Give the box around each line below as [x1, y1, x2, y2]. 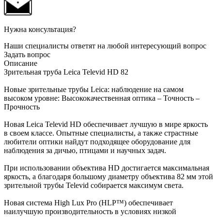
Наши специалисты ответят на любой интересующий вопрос [4, 41, 206, 50]
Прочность [4, 102, 40, 111]
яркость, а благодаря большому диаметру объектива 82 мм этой [4, 172, 213, 181]
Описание [4, 59, 37, 67]
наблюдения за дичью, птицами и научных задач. [4, 146, 166, 155]
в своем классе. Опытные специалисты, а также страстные [4, 128, 198, 137]
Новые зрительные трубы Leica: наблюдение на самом [4, 85, 184, 93]
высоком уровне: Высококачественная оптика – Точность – [4, 93, 200, 102]
